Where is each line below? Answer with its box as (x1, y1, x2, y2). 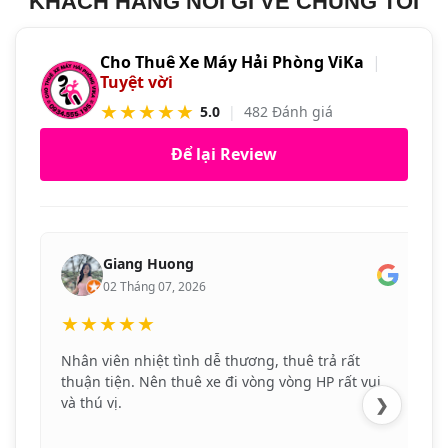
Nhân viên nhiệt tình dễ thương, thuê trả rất (61, 351, 360, 371)
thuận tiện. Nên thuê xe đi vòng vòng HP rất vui (61, 372, 381, 392)
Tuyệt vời (100, 71, 173, 94)
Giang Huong (103, 254, 194, 274)
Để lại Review (171, 143, 277, 166)
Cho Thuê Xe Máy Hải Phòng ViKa (100, 51, 364, 74)
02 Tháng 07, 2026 (103, 278, 206, 296)
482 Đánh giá (244, 102, 333, 122)
